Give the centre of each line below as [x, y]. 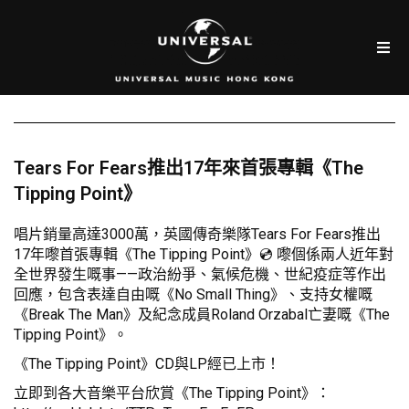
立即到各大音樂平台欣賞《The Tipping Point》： [172, 393]
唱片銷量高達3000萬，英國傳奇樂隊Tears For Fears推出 [197, 235]
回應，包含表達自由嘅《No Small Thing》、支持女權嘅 [193, 295]
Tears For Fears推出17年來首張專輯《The [189, 168]
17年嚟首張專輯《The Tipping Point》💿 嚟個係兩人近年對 [204, 255]
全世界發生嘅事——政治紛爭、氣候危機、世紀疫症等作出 [200, 275]
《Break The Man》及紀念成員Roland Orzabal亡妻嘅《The [202, 315]
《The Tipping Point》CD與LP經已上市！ [147, 364]
